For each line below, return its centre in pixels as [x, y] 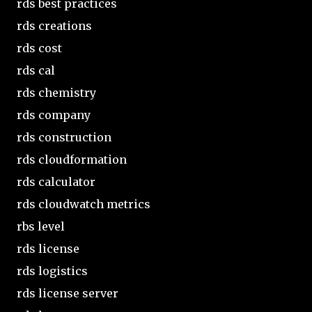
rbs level [41, 226]
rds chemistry [56, 92]
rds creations [54, 25]
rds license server [68, 293]
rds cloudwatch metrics [84, 204]
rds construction [64, 137]
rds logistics [52, 271]
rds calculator [56, 181]
